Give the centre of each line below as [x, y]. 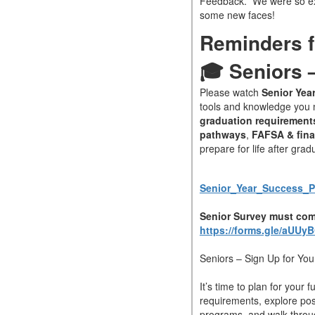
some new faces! [237, 15]
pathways [223, 135]
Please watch [230, 92]
